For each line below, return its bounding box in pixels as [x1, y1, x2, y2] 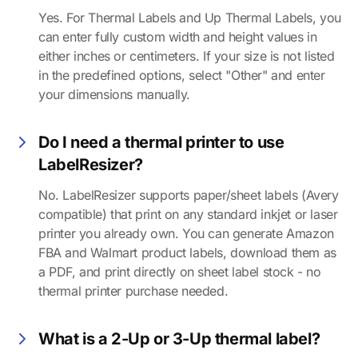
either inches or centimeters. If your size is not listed [38, 47, 335, 64]
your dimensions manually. [38, 86, 191, 102]
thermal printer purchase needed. [38, 282, 229, 299]
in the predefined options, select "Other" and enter [38, 66, 325, 83]
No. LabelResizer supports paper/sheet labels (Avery [38, 186, 339, 203]
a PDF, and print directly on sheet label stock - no [38, 263, 321, 280]
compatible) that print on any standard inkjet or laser [38, 205, 338, 222]
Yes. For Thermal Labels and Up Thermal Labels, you [38, 9, 342, 26]
